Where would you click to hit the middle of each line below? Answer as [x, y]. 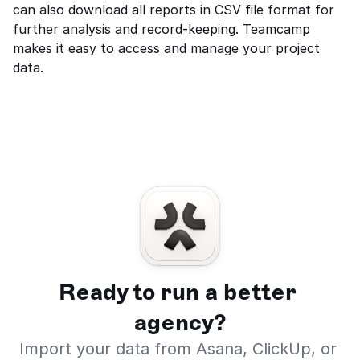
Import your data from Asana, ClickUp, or [178, 349]
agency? [180, 322]
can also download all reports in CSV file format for [174, 10]
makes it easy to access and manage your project [166, 48]
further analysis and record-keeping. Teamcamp [162, 29]
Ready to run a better [177, 292]
